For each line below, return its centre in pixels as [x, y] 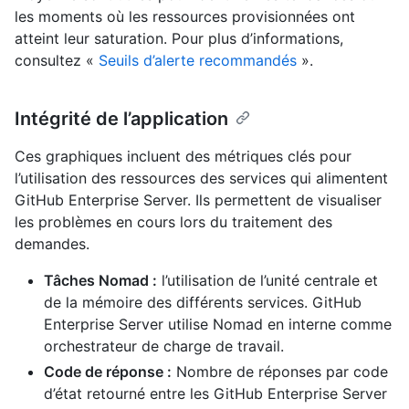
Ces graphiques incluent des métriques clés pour [183, 156]
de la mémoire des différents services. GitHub [203, 302]
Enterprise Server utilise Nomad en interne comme [218, 324]
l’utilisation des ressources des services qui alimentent [201, 178]
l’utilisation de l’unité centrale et [267, 280]
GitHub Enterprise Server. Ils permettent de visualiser [198, 199]
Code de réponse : [108, 371]
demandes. [52, 243]
